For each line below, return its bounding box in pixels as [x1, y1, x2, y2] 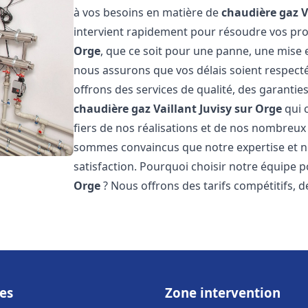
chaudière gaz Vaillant [74, 101, 197, 116]
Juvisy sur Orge [199, 101, 283, 116]
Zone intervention [165, 284, 280, 301]
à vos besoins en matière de [74, 5, 222, 20]
